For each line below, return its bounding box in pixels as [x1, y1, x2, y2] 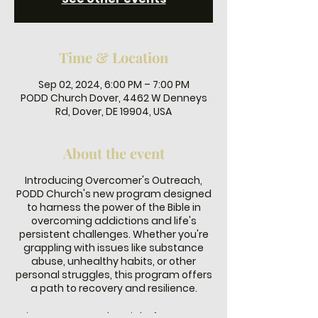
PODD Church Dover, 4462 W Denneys [20, 91, 207, 105]
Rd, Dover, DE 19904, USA [55, 104, 172, 119]
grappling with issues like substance [23, 241, 204, 255]
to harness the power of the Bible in [26, 200, 201, 214]
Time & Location [59, 48, 168, 67]
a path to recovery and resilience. [30, 281, 197, 295]
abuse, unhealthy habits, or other [31, 254, 196, 268]
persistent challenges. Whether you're [18, 227, 209, 241]
